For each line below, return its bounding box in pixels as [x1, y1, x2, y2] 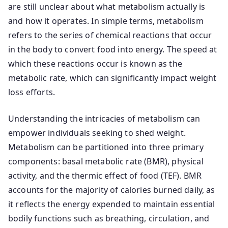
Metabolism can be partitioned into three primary [8, 141, 204, 153]
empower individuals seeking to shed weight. [8, 127, 186, 138]
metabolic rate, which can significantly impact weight [8, 72, 217, 83]
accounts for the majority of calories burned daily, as [8, 184, 215, 195]
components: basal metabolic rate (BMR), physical [8, 156, 204, 167]
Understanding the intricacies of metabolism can [8, 113, 201, 124]
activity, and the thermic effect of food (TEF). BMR [8, 170, 202, 181]
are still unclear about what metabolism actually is [8, 1, 206, 12]
